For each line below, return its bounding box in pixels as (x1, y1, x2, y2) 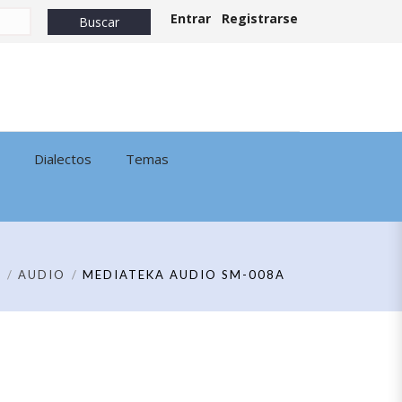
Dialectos (33, 150, 92, 168)
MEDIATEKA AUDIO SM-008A (83, 267, 285, 282)
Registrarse (222, 10, 298, 27)
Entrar (170, 10, 211, 27)
